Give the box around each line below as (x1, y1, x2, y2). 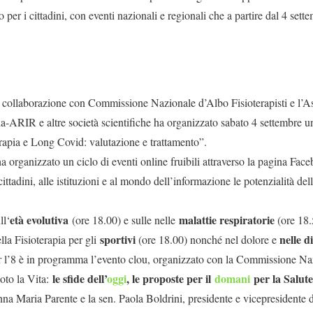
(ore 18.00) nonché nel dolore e (136, 232, 279, 247)
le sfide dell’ (52, 270, 107, 287)
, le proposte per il (126, 270, 214, 287)
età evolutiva (10, 212, 68, 228)
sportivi (100, 231, 136, 248)
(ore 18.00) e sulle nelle (68, 212, 179, 228)
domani (214, 270, 250, 287)
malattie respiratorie (179, 212, 275, 228)
